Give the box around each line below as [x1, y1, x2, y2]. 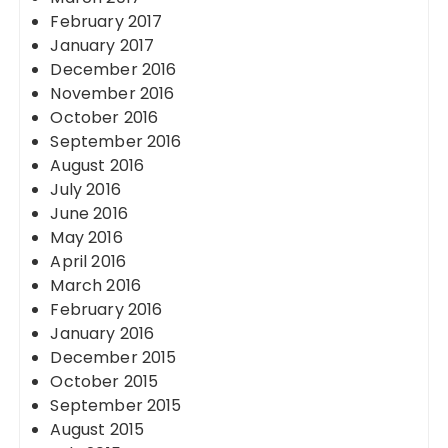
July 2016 [50, 178, 121, 201]
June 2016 [50, 202, 128, 225]
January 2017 [50, 34, 155, 57]
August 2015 [50, 418, 145, 441]
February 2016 [50, 298, 163, 321]
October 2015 [50, 370, 159, 393]
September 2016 [50, 130, 182, 153]
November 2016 [50, 82, 175, 105]
